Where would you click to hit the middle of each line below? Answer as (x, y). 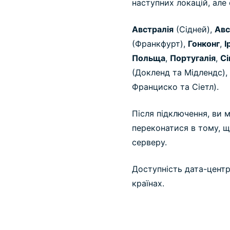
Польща (149, 58)
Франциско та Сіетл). (175, 87)
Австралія (153, 30)
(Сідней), (194, 30)
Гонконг (204, 44)
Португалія (193, 58)
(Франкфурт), (160, 44)
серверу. (149, 142)
